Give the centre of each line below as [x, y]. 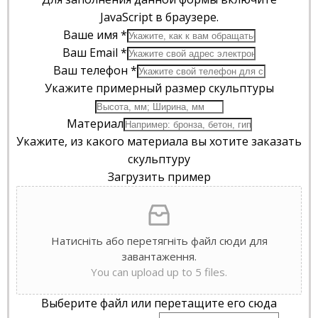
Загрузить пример [159, 177]
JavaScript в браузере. [159, 17]
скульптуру [159, 159]
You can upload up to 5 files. [159, 272]
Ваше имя [92, 35]
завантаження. [159, 257]
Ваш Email [92, 53]
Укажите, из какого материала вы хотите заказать [159, 142]
